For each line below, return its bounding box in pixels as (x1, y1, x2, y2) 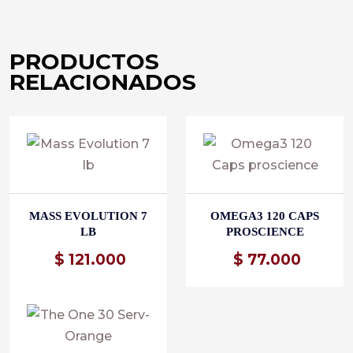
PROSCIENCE (225, 225, 304, 239)
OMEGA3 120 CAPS (210, 210, 319, 223)
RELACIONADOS (9, 69, 196, 96)
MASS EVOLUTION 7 (29, 210, 147, 223)
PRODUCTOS (9, 48, 159, 76)
